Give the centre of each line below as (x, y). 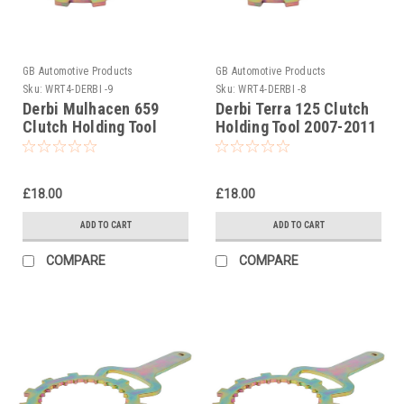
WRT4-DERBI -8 (272, 89)
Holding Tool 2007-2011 (296, 126)
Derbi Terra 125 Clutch (293, 108)
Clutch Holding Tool (90, 126)
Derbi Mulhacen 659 (91, 108)
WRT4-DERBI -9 (79, 89)
